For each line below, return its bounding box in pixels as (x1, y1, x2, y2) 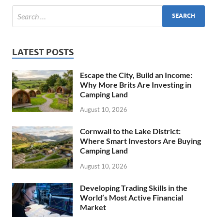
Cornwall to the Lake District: (80, 126, 181, 136)
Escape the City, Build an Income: (80, 70, 192, 79)
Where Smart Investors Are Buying (80, 136, 201, 146)
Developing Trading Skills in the (80, 183, 187, 193)
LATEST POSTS (12, 46, 74, 57)
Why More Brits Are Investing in (80, 79, 191, 89)
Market (80, 202, 106, 212)
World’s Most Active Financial (80, 193, 183, 202)
